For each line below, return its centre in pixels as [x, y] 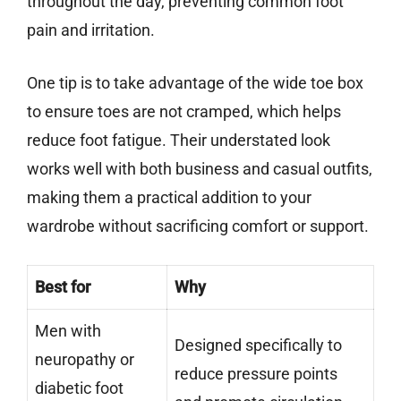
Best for [63, 287]
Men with [68, 331]
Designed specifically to [258, 346]
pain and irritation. [91, 30]
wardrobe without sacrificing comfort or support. [198, 226]
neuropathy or [85, 360]
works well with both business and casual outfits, [200, 169]
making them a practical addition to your [169, 198]
